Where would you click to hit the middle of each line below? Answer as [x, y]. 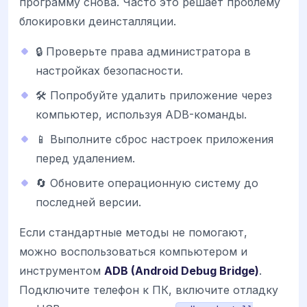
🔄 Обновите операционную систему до [147, 183]
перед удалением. [85, 159]
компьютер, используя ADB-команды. [141, 115]
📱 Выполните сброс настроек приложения [155, 139]
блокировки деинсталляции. [98, 22]
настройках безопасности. [109, 71]
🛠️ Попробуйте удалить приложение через [154, 96]
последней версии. [88, 202]
